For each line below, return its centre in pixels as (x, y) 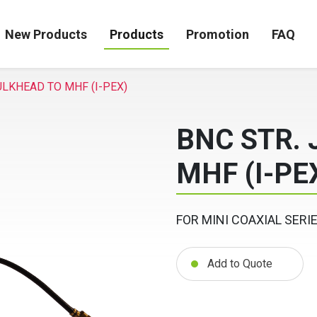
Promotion (218, 34)
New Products (46, 34)
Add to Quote (240, 264)
